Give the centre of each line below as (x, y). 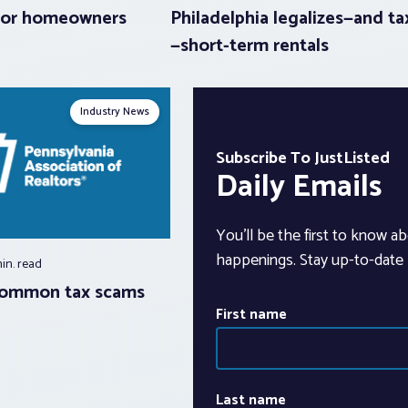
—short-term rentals (249, 46)
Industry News (114, 112)
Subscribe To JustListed (302, 159)
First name (251, 315)
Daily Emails (298, 188)
